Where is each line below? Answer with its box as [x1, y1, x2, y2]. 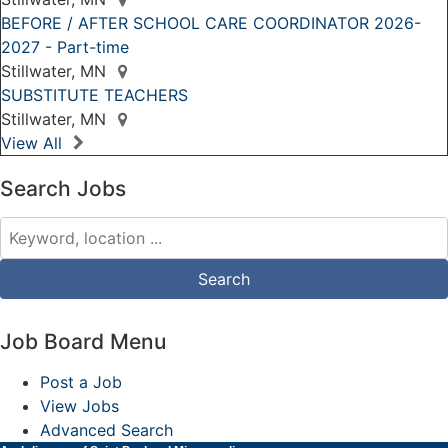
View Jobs [40, 396, 119, 416]
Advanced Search [40, 420, 173, 440]
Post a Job [40, 372, 122, 392]
